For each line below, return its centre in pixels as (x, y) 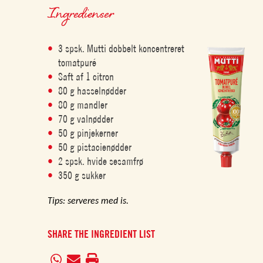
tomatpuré (77, 63)
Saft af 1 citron (86, 77)
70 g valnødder (86, 119)
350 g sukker (82, 175)
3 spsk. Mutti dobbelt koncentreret (122, 48)
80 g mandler (83, 105)
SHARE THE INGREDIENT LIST (102, 234)
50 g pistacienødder (95, 147)
